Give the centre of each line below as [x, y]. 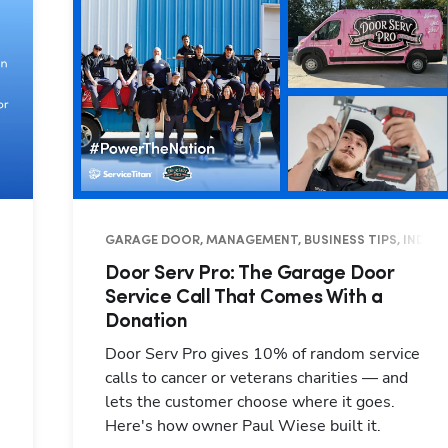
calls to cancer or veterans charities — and [257, 378]
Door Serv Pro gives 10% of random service [263, 354]
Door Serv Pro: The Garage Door [250, 274]
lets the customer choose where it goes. [250, 402]
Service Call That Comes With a [244, 298]
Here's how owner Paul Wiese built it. [243, 426]
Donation [146, 322]
